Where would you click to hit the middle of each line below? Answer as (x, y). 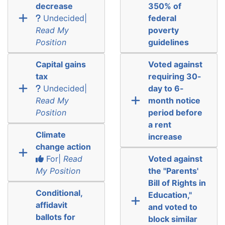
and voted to (173, 207)
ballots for (55, 217)
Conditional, (59, 193)
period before (175, 112)
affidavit (51, 205)
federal (162, 18)
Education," (170, 195)
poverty (163, 30)
